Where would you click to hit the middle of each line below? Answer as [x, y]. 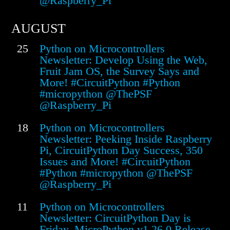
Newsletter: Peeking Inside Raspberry [126, 139]
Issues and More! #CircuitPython [115, 162]
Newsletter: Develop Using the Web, [123, 60]
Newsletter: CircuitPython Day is [115, 218]
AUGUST [39, 29]
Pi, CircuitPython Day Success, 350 [121, 150]
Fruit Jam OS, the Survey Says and [119, 71]
